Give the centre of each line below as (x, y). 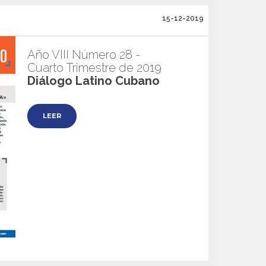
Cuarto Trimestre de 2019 (94, 68)
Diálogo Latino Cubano (94, 81)
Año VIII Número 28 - (84, 55)
